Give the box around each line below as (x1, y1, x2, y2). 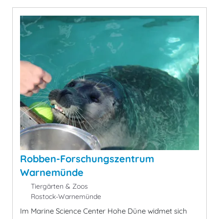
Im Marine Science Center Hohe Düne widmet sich (20, 206, 187, 216)
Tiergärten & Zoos (28, 181, 88, 191)
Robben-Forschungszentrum (20, 152, 154, 165)
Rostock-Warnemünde (28, 192, 101, 201)
